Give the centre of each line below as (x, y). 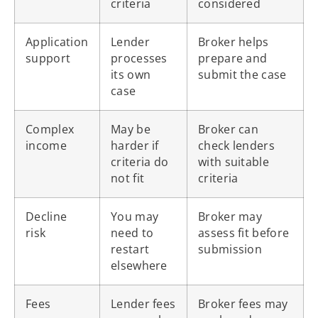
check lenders (236, 145)
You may (135, 216)
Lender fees (143, 303)
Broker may (230, 216)
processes (139, 58)
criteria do (140, 161)
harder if (135, 145)
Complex (50, 129)
